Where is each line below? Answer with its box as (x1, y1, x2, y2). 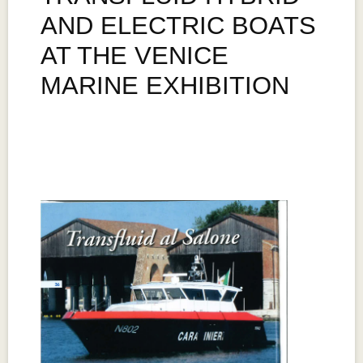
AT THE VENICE (41, 41, 228, 70)
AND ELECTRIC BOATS (41, 11, 316, 41)
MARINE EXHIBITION (41, 71, 289, 100)
